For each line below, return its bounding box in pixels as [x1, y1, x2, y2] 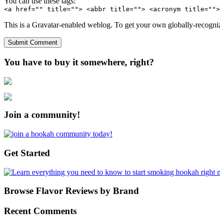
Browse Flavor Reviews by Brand [4, 186, 139, 196]
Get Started [4, 147, 50, 158]
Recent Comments [4, 206, 77, 216]
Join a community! [4, 110, 80, 120]
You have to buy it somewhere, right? [4, 56, 154, 67]
